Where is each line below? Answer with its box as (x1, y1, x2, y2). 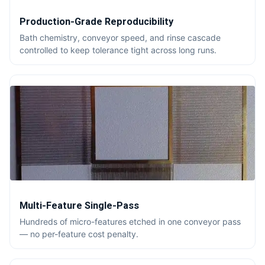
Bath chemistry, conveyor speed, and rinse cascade (20, 33, 221, 43)
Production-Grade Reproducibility (20, 16, 173, 28)
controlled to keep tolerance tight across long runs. (20, 45, 216, 56)
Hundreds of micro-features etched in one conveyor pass (20, 216, 241, 227)
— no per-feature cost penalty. (20, 229, 138, 240)
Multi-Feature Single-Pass (20, 200, 139, 212)
